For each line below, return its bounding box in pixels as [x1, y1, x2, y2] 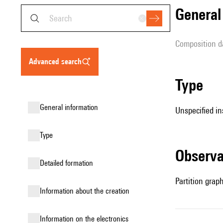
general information [44, 103, 98, 112]
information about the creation [42, 186, 129, 196]
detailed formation [44, 158, 93, 168]
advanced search [33, 57, 82, 66]
